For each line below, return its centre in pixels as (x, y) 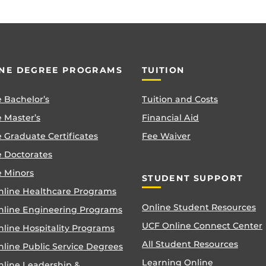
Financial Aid (170, 118)
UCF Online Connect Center (202, 225)
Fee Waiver (166, 136)
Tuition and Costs (180, 99)
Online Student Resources (199, 207)
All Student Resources (190, 244)
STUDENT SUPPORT (193, 178)
